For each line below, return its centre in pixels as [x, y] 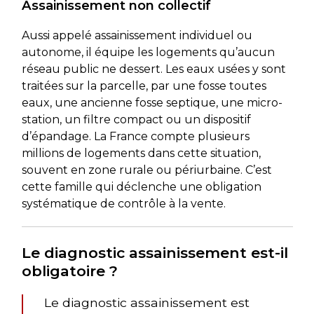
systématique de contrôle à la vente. [123, 203]
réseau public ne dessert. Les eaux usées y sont [153, 69]
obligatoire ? [69, 271]
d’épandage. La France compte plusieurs [135, 136]
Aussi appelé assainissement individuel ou [137, 35]
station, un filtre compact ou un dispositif [136, 119]
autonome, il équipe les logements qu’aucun [148, 52]
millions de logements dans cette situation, [141, 153]
